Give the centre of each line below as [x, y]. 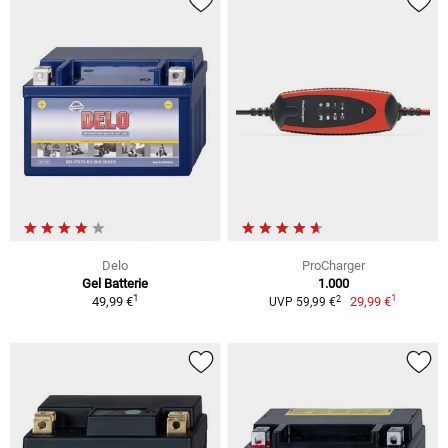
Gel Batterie [115, 284]
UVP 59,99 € [302, 302]
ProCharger [333, 266]
